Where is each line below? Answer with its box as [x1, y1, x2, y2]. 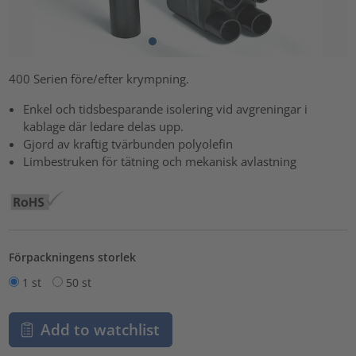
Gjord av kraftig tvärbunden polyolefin [23, 136, 234, 153]
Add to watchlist [40, 319, 160, 339]
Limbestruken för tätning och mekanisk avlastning [23, 153, 297, 170]
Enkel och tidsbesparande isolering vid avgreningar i [23, 101, 308, 118]
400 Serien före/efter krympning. [9, 71, 190, 87]
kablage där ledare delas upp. [23, 118, 184, 135]
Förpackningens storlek [9, 249, 137, 265]
